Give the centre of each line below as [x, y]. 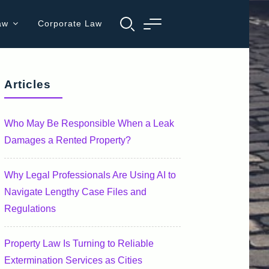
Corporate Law [70, 24]
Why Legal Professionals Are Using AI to [90, 175]
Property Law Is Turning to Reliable [79, 243]
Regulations [30, 209]
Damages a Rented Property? [68, 141]
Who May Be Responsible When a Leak [89, 124]
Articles [28, 84]
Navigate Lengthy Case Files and [75, 192]
